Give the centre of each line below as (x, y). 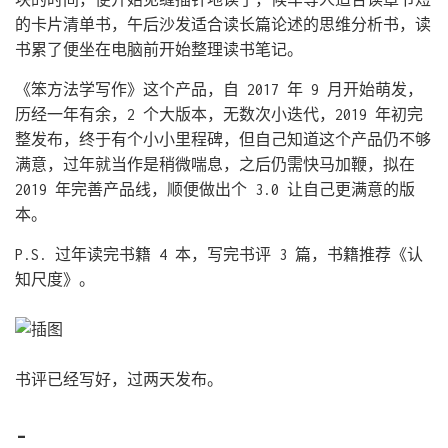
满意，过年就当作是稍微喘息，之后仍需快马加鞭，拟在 (215, 164)
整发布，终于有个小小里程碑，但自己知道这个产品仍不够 (223, 139)
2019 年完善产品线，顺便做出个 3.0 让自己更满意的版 (215, 189)
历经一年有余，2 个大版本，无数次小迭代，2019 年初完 (219, 114)
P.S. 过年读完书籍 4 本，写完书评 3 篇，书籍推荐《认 (219, 254)
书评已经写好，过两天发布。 (119, 379)
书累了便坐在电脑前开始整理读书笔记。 (159, 49)
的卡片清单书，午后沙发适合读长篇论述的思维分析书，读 (223, 24)
